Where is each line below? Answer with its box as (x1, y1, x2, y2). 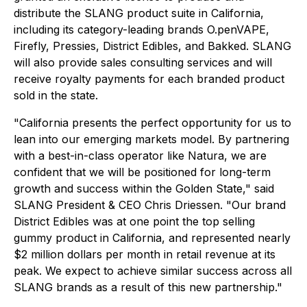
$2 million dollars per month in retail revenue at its (14, 247, 275, 261)
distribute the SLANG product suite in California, (14, 6, 264, 20)
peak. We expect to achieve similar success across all (14, 264, 292, 278)
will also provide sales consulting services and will (14, 56, 272, 69)
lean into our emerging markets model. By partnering (14, 132, 289, 146)
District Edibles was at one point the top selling (14, 214, 255, 228)
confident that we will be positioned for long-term (14, 165, 271, 179)
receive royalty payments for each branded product (14, 72, 284, 86)
